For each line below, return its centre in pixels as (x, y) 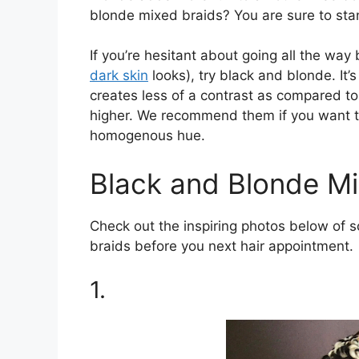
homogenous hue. (147, 136)
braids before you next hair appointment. (222, 246)
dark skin (119, 76)
